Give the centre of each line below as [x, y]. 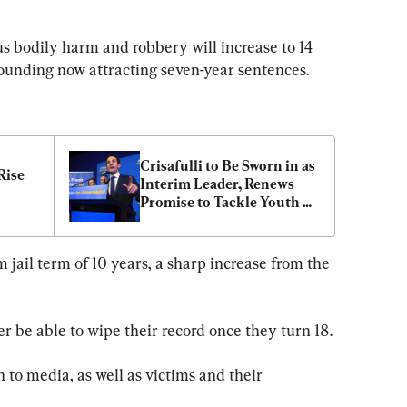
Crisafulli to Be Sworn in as [228, 165]
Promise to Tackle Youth [220, 202]
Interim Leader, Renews [217, 184]
